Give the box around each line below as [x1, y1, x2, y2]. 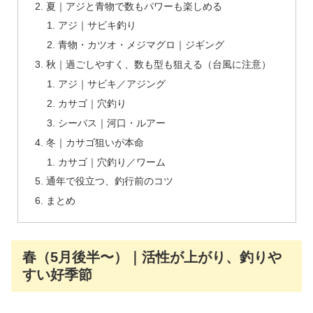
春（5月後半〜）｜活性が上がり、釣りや [22, 249, 282, 265]
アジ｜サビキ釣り [58, 20, 137, 31]
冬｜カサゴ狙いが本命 [45, 136, 144, 148]
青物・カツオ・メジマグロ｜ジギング [58, 39, 225, 51]
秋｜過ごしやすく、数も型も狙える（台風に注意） [45, 59, 271, 71]
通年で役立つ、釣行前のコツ [45, 175, 173, 187]
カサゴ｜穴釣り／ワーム [58, 156, 166, 168]
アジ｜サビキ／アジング [58, 78, 166, 90]
